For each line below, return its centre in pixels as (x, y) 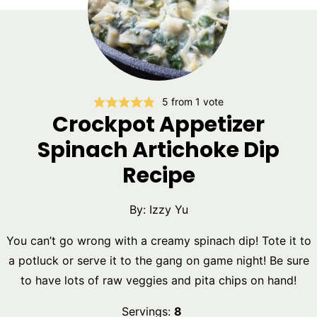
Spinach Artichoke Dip (158, 150)
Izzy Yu (168, 210)
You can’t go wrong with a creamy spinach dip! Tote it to (158, 241)
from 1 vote (196, 102)
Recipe (158, 176)
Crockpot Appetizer (158, 125)
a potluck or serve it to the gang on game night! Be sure (158, 261)
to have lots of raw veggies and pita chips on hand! (158, 281)
